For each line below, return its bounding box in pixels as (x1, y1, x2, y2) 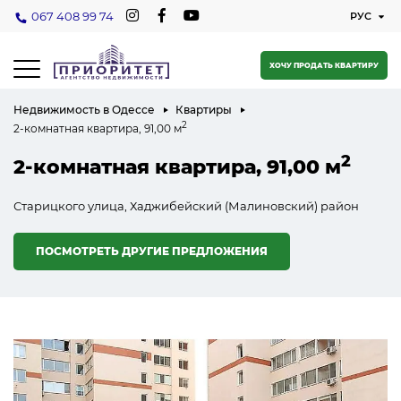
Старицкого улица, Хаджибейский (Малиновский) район (13, 199, 359, 213)
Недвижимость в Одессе (13, 102, 155, 116)
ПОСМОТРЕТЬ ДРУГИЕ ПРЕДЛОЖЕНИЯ (36, 244, 268, 258)
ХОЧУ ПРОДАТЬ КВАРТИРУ (269, 60, 379, 70)
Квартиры (175, 102, 232, 116)
